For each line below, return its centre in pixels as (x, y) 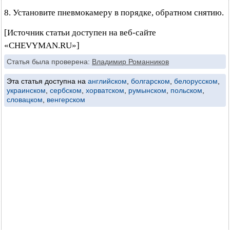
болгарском (150, 81)
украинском (26, 90)
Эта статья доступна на (47, 81)
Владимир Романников (130, 62)
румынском (147, 90)
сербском (66, 90)
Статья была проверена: (49, 62)
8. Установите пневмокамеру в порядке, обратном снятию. (114, 13)
